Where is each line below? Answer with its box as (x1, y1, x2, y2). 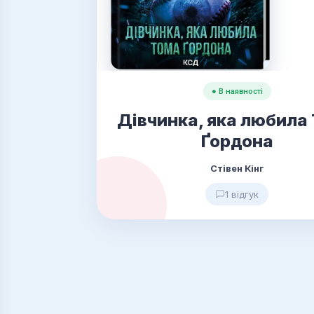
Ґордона (200, 131, 273, 151)
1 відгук (225, 189, 259, 200)
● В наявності (211, 86, 263, 96)
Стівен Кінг (210, 163, 264, 174)
